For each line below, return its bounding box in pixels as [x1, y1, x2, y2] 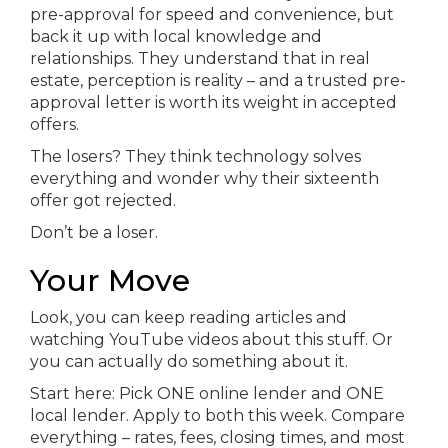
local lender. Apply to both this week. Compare [30, 406, 405, 425]
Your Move [30, 262, 190, 299]
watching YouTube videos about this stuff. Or [30, 330, 393, 349]
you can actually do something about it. [30, 352, 348, 371]
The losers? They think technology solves [30, 147, 361, 166]
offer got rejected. [30, 191, 176, 210]
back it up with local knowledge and [30, 27, 322, 46]
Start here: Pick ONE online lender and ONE [30, 384, 384, 403]
